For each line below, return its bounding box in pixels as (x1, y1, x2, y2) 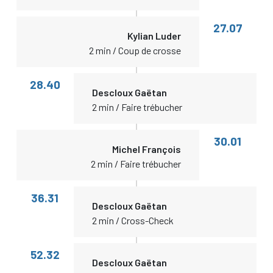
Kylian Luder (127, 30, 182, 41)
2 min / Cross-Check (91, 214, 174, 226)
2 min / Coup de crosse (89, 44, 182, 56)
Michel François (112, 143, 182, 155)
